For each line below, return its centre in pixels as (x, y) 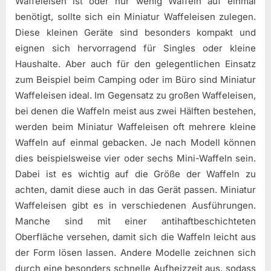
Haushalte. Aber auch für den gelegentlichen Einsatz (135, 64)
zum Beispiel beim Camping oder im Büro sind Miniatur (135, 80)
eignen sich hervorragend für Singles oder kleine (135, 48)
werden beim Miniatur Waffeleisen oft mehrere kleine (135, 127)
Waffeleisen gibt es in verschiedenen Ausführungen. (135, 206)
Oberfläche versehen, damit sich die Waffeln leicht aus (135, 237)
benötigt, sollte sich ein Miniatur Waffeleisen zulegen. (135, 17)
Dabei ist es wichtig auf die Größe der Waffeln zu (135, 174)
